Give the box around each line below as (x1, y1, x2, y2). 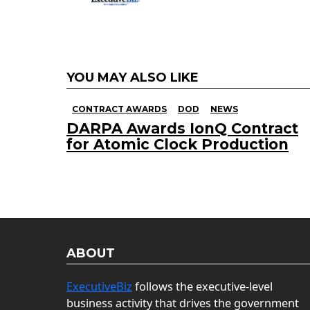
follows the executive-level (132, 278, 273, 294)
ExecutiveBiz (66, 278, 132, 294)
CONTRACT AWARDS (72, 103, 167, 114)
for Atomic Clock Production (66, 135, 289, 153)
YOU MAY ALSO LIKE (66, 69, 199, 85)
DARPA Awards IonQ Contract (66, 119, 298, 137)
